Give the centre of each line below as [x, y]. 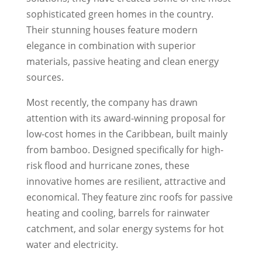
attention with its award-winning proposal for [126, 118]
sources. [45, 77]
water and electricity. [72, 245]
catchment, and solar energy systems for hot [125, 229]
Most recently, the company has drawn [112, 103]
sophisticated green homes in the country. [120, 14]
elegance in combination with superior [111, 46]
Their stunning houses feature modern [112, 30]
